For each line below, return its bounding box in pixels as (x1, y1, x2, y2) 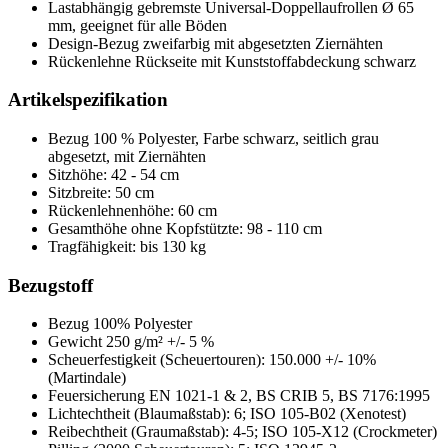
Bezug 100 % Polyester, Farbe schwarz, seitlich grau (48, 130, 379, 147)
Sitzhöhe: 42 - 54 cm (48, 166, 179, 183)
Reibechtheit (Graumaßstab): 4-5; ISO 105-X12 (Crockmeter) (48, 423, 437, 441)
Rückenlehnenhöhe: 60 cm (48, 202, 217, 219)
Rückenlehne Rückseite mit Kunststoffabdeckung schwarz (48, 52, 416, 70)
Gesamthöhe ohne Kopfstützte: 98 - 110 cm (48, 220, 322, 237)
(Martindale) (48, 369, 126, 387)
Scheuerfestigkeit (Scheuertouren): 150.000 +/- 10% (48, 351, 376, 369)
